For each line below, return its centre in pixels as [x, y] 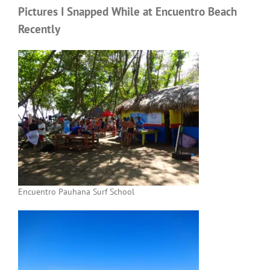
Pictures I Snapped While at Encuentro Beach [127, 11]
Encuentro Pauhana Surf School [76, 191]
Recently [39, 29]
